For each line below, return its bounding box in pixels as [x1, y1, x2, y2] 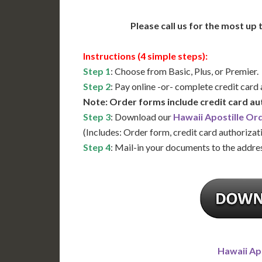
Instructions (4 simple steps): [83, 50, 208, 62]
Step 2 [83, 81, 111, 92]
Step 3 [83, 111, 111, 123]
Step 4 [83, 142, 111, 153]
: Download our [111, 111, 173, 123]
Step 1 [83, 65, 111, 77]
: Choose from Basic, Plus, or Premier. [111, 65, 258, 77]
